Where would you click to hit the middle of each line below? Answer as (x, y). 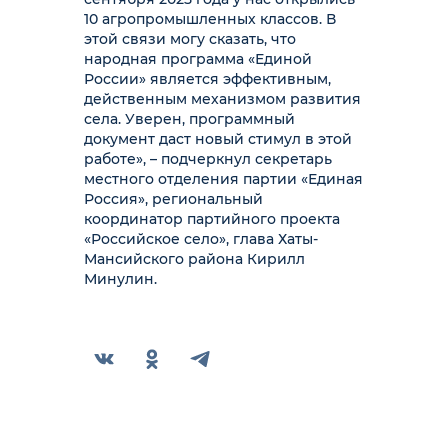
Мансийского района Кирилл (194, 259)
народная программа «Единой (198, 59)
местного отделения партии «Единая (223, 179)
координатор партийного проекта (212, 219)
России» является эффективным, (207, 79)
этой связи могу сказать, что (190, 39)
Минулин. (120, 279)
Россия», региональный (173, 199)
